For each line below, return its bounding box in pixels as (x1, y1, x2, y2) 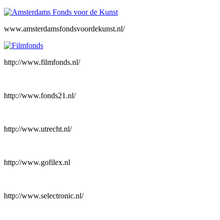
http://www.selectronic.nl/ (4, 192, 83, 200)
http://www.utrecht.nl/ (4, 125, 72, 134)
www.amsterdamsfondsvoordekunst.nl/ (4, 25, 125, 33)
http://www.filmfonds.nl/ (4, 58, 80, 67)
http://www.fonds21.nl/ (4, 91, 76, 100)
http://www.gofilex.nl (4, 158, 70, 167)
